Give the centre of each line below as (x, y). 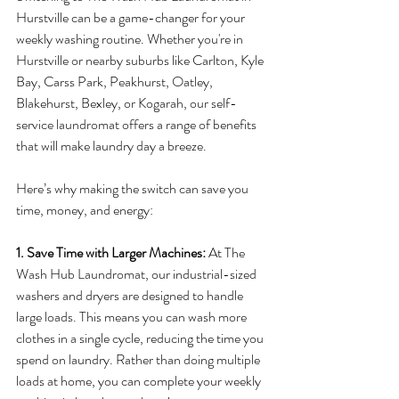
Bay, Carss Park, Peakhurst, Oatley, (116, 81)
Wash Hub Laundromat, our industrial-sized (138, 274)
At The (228, 252)
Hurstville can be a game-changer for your (132, 17)
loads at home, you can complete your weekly (140, 381)
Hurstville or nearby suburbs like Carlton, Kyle (141, 60)
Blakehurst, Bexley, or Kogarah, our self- (126, 103)
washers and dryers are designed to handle (131, 295)
